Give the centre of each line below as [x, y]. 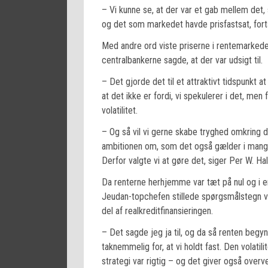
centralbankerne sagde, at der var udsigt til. [182, 60]
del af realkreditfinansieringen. [157, 211]
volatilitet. [120, 111]
